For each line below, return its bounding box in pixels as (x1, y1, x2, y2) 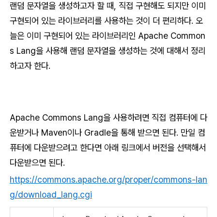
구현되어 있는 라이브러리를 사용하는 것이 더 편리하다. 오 (10, 15, 203, 26)
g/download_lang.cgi (10, 189, 92, 200)
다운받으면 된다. (10, 157, 65, 168)
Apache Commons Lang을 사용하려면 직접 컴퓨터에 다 (10, 112, 207, 123)
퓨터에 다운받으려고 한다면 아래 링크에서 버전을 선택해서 (10, 142, 206, 153)
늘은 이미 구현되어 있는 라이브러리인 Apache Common (10, 31, 205, 41)
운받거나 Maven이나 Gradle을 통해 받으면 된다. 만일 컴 (10, 127, 205, 138)
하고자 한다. (10, 61, 50, 71)
